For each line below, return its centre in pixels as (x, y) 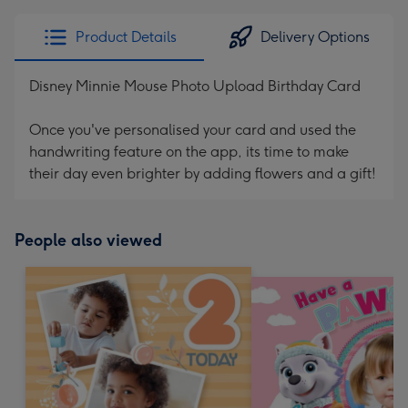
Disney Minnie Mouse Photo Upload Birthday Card (195, 86)
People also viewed (88, 240)
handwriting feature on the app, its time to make (189, 152)
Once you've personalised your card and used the (193, 130)
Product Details (126, 37)
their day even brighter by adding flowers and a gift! (203, 173)
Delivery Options (315, 37)
